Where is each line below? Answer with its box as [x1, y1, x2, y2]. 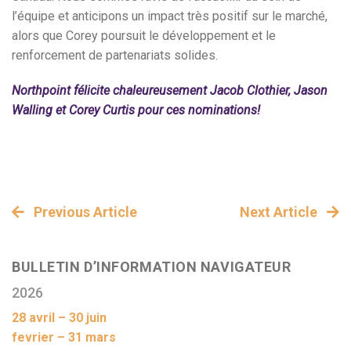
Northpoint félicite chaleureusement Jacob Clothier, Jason [12, 82, 327, 98]
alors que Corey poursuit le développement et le [12, 27, 276, 43]
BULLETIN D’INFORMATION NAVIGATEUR [12, 258, 291, 275]
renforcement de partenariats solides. [12, 47, 219, 63]
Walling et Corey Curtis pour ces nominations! [12, 102, 260, 118]
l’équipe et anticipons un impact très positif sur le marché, [12, 8, 327, 24]
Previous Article [31, 203, 137, 220]
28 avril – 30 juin [12, 309, 107, 325]
